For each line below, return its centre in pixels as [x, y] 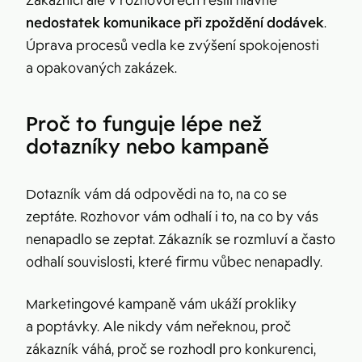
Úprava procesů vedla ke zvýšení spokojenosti [173, 45]
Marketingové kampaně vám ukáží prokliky [161, 304]
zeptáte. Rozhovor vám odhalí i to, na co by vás [172, 217]
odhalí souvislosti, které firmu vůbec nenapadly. [174, 262]
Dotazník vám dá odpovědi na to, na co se [156, 194]
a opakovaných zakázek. [101, 68]
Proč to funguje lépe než [144, 123]
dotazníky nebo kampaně [147, 146]
